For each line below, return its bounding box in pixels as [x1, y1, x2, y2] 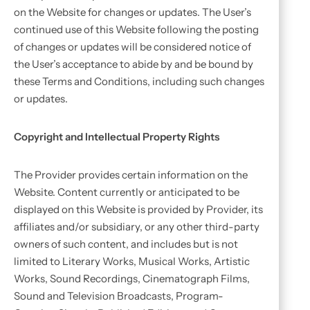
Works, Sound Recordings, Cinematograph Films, [14, 272, 250, 285]
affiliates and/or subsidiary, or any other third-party [14, 220, 259, 233]
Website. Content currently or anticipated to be [14, 185, 239, 199]
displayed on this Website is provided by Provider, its [14, 203, 263, 216]
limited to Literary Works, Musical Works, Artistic [14, 255, 250, 268]
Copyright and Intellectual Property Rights [14, 130, 219, 143]
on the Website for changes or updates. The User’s [14, 6, 251, 19]
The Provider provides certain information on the [14, 168, 248, 181]
